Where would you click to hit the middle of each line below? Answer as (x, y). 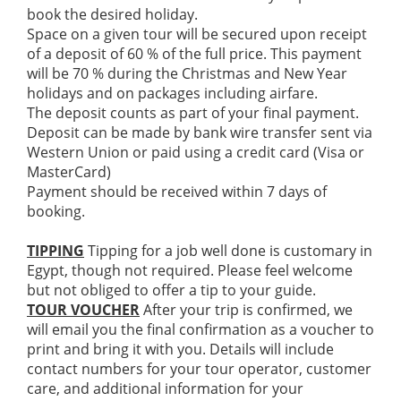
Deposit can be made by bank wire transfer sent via (200, 132)
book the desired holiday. (112, 14)
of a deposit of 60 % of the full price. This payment (194, 54)
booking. (56, 211)
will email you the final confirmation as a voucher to (200, 329)
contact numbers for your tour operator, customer (199, 369)
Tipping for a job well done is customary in (228, 251)
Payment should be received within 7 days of (177, 192)
